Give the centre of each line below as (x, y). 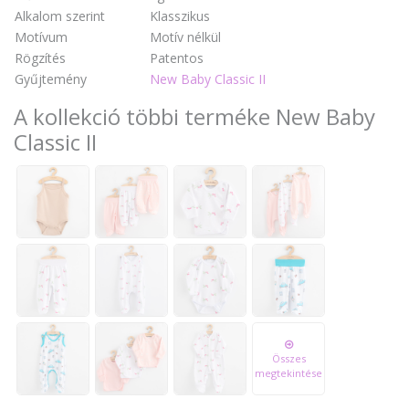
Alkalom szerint (60, 16)
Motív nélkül (185, 37)
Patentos (177, 58)
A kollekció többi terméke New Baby (194, 116)
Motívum (41, 37)
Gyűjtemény (51, 79)
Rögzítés (40, 58)
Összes (288, 358)
